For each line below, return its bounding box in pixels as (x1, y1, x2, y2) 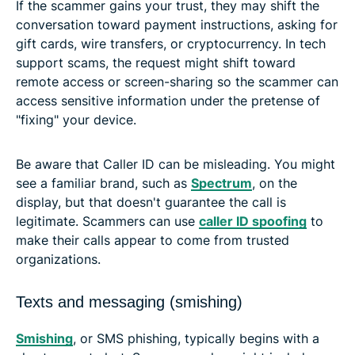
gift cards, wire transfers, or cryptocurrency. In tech (16, 35, 326, 52)
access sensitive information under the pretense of (16, 92, 320, 109)
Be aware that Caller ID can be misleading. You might (16, 155, 335, 172)
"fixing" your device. (16, 111, 136, 128)
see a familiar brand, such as (16, 174, 191, 191)
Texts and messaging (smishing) (16, 292, 242, 311)
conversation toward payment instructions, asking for (16, 16, 338, 32)
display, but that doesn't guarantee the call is (16, 193, 286, 210)
